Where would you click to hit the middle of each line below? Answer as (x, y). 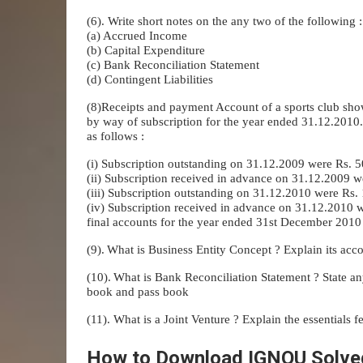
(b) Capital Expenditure (146, 50)
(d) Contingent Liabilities (150, 79)
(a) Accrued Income (137, 35)
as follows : (115, 136)
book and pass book (138, 291)
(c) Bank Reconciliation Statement (173, 64)
